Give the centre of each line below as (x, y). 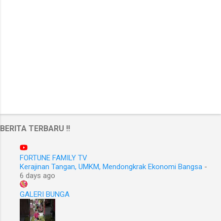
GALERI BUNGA (45, 195)
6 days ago (37, 176)
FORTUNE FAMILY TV (54, 158)
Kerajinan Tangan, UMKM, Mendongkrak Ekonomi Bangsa (111, 167)
